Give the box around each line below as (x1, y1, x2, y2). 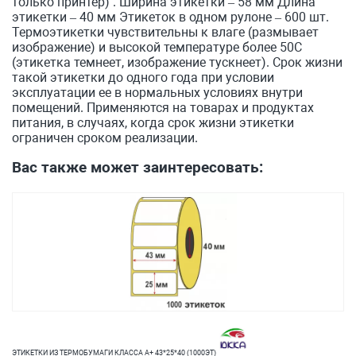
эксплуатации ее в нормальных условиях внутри (12, 85, 303, 100)
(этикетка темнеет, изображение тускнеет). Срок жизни (12, 55, 342, 70)
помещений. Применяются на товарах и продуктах (12, 100, 314, 115)
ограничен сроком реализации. (12, 130, 198, 145)
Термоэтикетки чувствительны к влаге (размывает (12, 25, 319, 40)
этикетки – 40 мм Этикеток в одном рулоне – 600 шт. (12, 10, 329, 25)
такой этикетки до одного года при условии (12, 70, 274, 85)
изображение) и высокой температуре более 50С (12, 40, 302, 55)
